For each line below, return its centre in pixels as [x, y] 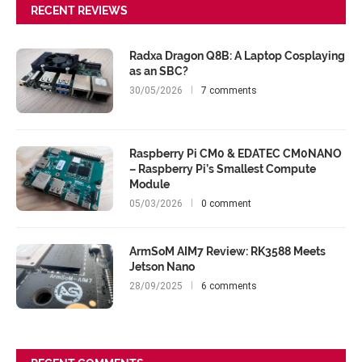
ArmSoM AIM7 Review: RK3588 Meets [227, 251]
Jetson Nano [162, 267]
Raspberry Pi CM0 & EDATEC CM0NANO [236, 154]
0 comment [226, 204]
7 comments [229, 90]
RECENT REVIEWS [79, 11]
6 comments [229, 286]
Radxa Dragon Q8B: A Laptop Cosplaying [237, 56]
